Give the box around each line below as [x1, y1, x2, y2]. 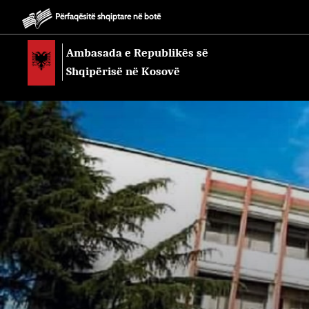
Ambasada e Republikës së [66, 46, 208, 59]
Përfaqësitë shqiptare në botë [54, 11, 161, 22]
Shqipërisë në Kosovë [66, 65, 180, 78]
